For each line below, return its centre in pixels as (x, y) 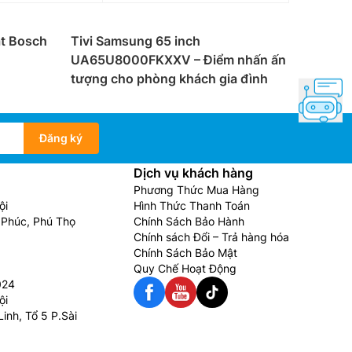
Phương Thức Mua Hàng (196, 190)
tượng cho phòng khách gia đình (169, 79)
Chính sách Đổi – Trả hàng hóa (211, 237)
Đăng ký (61, 138)
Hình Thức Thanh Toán (192, 205)
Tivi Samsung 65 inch (136, 41)
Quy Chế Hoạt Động (185, 268)
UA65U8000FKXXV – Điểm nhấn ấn (178, 60)
